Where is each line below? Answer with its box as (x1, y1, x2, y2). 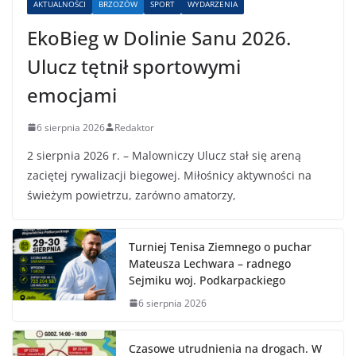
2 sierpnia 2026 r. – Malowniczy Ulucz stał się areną (27, 147, 301, 163)
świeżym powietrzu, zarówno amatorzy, (27, 187, 236, 203)
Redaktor (114, 120, 154, 134)
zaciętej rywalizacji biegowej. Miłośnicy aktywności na (27, 167, 311, 183)
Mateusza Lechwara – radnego (129, 255, 291, 271)
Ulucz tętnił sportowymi (27, 52, 241, 79)
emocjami (27, 81, 117, 108)
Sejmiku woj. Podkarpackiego (129, 272, 285, 288)
